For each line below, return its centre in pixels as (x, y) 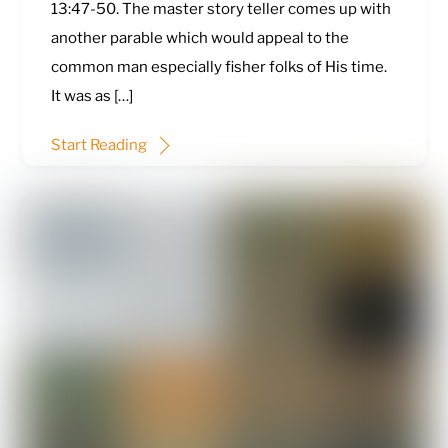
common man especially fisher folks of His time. (218, 67)
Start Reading (98, 144)
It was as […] (91, 96)
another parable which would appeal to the (199, 38)
